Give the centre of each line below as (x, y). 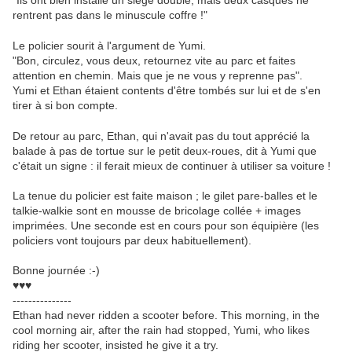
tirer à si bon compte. (65, 106)
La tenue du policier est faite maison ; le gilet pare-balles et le (165, 196)
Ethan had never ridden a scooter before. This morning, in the (166, 315)
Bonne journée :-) (56, 271)
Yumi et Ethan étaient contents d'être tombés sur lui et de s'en (167, 91)
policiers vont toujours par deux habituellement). (132, 241)
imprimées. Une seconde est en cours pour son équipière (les (166, 226)
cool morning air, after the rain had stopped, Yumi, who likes (161, 330)
